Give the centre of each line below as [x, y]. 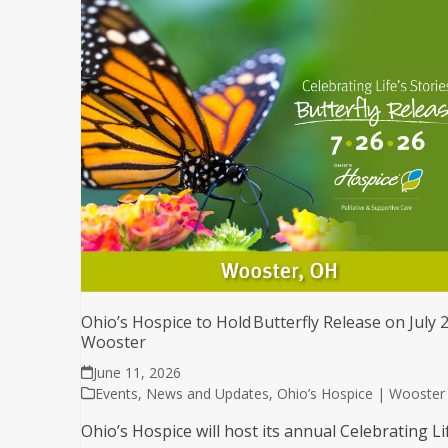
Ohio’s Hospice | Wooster [360, 393]
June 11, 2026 [136, 372]
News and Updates [207, 393]
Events [116, 393]
